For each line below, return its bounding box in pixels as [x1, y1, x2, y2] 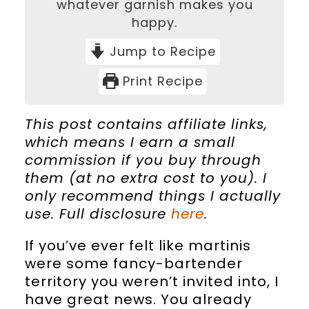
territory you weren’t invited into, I [24, 271, 279, 291]
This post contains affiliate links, [24, 114, 268, 134]
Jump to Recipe [106, 42, 217, 60]
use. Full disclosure [24, 203, 171, 223]
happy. [132, 13, 177, 31]
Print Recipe [119, 72, 203, 90]
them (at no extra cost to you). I [24, 168, 267, 188]
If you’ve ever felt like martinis [24, 235, 251, 255]
